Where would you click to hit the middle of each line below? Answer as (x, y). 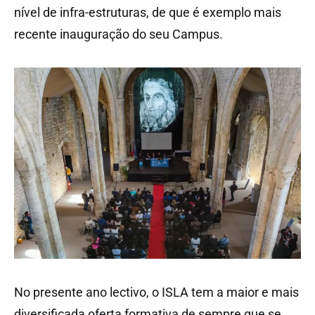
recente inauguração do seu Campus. (118, 34)
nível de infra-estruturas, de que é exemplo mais (148, 12)
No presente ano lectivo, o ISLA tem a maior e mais (156, 292)
